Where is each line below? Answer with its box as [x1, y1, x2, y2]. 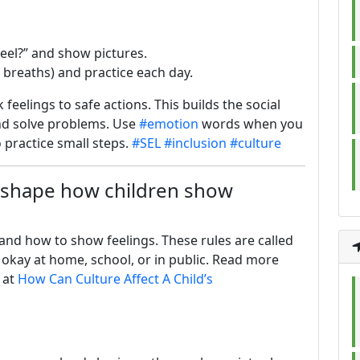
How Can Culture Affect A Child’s [18, 270, 213, 288]
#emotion [139, 115, 198, 133]
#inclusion [164, 134, 227, 152]
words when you [198, 115, 303, 133]
